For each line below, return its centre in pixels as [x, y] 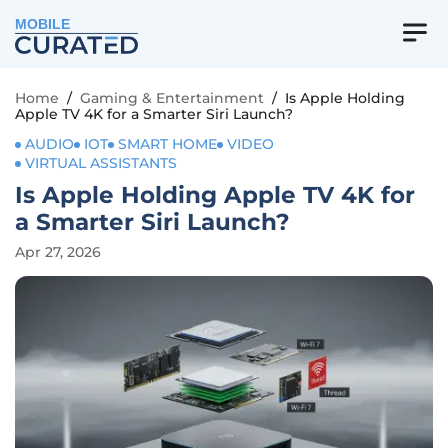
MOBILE [43, 25]
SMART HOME [167, 144]
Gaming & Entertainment [172, 98]
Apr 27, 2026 [58, 252]
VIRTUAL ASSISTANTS [101, 163]
